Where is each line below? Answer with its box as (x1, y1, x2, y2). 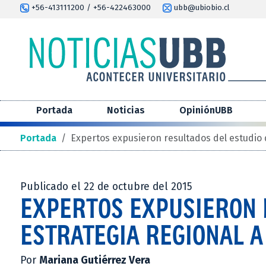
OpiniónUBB (179, 104, 233, 116)
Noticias (107, 104, 145, 116)
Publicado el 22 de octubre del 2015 (20, 180, 192, 194)
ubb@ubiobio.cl (172, 3, 230, 12)
